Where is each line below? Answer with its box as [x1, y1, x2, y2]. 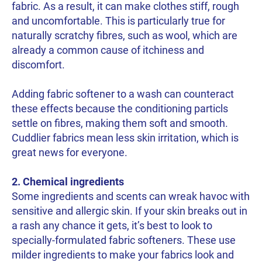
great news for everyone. [12, 146, 127, 159]
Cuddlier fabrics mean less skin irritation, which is [12, 132, 239, 144]
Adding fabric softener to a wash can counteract [12, 88, 234, 101]
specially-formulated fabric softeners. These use [12, 234, 236, 247]
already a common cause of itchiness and [12, 43, 204, 56]
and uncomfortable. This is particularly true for [12, 14, 225, 27]
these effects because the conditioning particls [12, 102, 228, 115]
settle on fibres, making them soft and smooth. [12, 117, 228, 130]
